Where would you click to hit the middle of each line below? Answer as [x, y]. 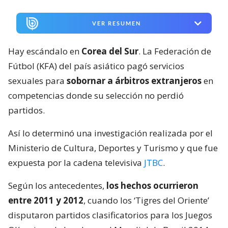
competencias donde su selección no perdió [96, 96]
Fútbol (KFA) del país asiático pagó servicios [96, 66]
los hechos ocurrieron [152, 186]
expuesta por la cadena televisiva [76, 163]
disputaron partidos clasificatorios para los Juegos [110, 215]
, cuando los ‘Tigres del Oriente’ [146, 201]
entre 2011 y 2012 [46, 201]
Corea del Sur [110, 51]
